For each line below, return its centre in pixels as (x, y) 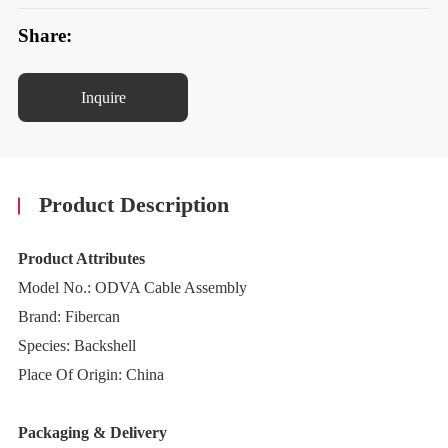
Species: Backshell (76, 346)
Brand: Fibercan (68, 317)
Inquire (103, 97)
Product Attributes (81, 259)
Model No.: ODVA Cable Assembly (132, 288)
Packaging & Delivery (92, 433)
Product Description (134, 205)
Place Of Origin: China (90, 375)
